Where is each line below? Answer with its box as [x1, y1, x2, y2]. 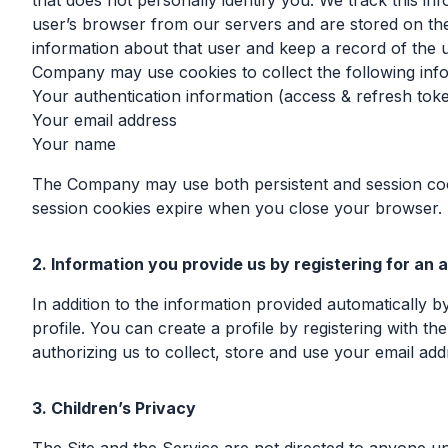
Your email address [32, 110, 177, 130]
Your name [32, 134, 116, 154]
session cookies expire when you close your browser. [32, 198, 442, 218]
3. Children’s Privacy [32, 398, 196, 418]
